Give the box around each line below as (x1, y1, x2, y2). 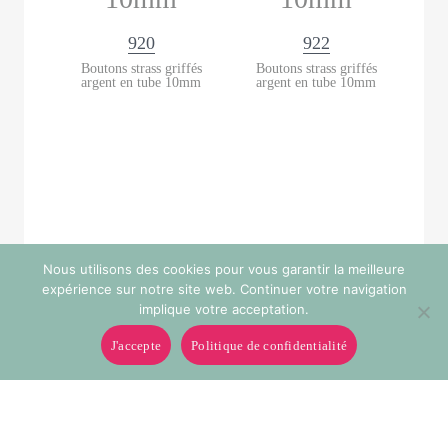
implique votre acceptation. (139, 301, 309, 317)
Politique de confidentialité (191, 337, 348, 353)
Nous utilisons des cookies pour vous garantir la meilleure (43, 261, 405, 277)
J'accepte (110, 337, 162, 353)
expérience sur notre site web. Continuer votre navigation (41, 281, 407, 297)
